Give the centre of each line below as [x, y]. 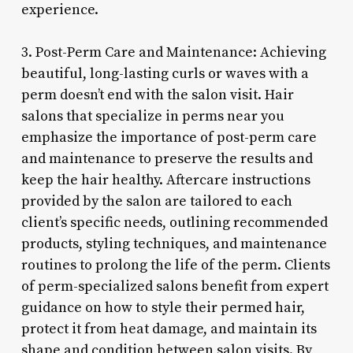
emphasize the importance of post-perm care [169, 137]
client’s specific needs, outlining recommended [174, 222]
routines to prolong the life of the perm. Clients [175, 265]
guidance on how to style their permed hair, [163, 307]
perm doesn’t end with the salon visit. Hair [157, 95]
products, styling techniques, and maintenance [174, 243]
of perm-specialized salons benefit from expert [175, 286]
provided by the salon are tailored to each [156, 201]
